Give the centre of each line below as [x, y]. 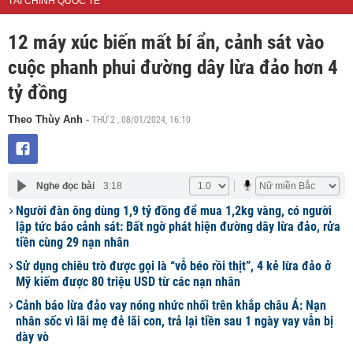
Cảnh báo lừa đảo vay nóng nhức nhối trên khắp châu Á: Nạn [171, 305]
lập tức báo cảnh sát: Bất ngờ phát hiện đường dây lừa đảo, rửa [178, 227]
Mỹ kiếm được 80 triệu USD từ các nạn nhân [128, 282]
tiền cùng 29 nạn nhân [72, 242]
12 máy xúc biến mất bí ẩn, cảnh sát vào [166, 42]
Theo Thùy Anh [47, 119]
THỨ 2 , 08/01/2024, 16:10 [141, 119]
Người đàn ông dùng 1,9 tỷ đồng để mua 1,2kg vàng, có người [174, 211]
